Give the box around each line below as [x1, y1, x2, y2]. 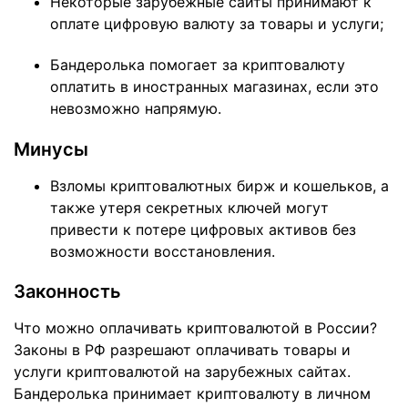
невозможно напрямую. [50, 98, 221, 117]
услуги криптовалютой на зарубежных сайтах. [14, 362, 351, 382]
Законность [14, 280, 121, 303]
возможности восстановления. [50, 241, 275, 260]
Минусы [14, 138, 88, 160]
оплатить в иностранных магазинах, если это [50, 76, 379, 96]
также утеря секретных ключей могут [50, 198, 329, 217]
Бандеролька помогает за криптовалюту [50, 55, 345, 74]
